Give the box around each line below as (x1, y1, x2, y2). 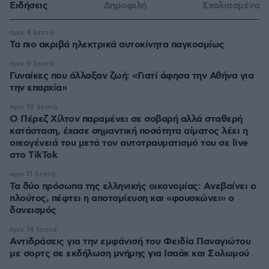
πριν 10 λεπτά (10, 103, 58, 112)
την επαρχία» (10, 82, 67, 95)
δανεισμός (10, 204, 56, 217)
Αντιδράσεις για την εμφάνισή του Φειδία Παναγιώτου (10, 235, 250, 249)
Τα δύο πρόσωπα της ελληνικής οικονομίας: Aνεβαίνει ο (10, 180, 256, 193)
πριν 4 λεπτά (10, 28, 54, 38)
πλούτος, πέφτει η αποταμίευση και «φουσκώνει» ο (10, 192, 234, 205)
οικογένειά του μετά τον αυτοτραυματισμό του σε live (10, 137, 248, 150)
